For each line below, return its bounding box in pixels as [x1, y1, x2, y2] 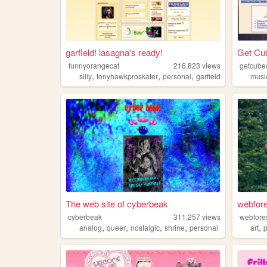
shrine [164, 222, 185, 232]
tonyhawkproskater [96, 71, 158, 82]
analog [79, 222, 102, 232]
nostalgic [130, 222, 160, 232]
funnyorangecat [69, 60, 120, 71]
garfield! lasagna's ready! [65, 46, 163, 59]
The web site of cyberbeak [65, 197, 168, 210]
